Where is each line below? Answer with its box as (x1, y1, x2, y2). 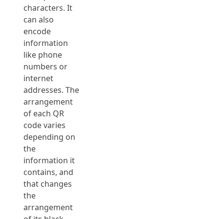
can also (23, 14, 54, 25)
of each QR (23, 108, 64, 119)
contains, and (23, 167, 73, 177)
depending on (23, 131, 75, 142)
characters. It (23, 2, 72, 13)
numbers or (23, 61, 67, 72)
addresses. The (23, 85, 79, 95)
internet (23, 73, 53, 84)
